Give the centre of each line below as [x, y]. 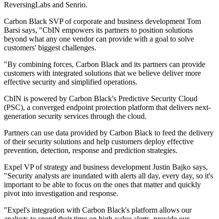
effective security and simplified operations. [71, 82]
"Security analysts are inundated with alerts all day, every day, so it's [109, 176]
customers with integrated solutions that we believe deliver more [102, 73]
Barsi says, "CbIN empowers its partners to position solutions [98, 30]
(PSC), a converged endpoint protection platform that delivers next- [107, 108]
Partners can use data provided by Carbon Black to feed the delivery [109, 133]
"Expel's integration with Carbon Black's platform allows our [98, 210]
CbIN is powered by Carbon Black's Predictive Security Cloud [101, 99]
